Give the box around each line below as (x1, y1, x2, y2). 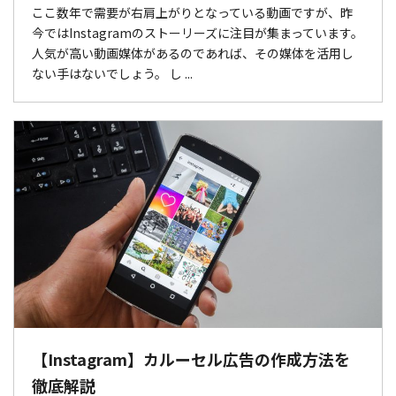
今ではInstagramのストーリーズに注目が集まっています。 (32, 23, 363, 42)
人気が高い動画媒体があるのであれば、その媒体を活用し (32, 43, 354, 62)
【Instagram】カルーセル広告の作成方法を (32, 346, 350, 370)
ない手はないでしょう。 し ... (32, 64, 193, 82)
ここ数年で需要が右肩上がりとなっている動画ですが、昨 (32, 3, 353, 21)
